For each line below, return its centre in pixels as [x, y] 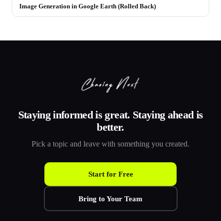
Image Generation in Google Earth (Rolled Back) [88, 6]
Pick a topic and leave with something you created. [110, 144]
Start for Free [110, 174]
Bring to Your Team [110, 199]
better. [110, 127]
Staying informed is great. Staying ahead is [110, 115]
